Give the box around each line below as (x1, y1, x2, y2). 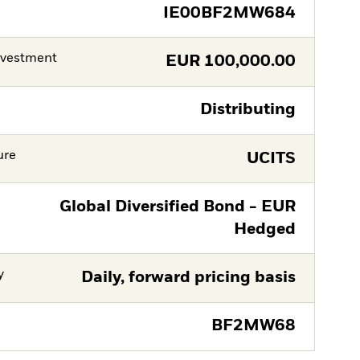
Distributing (199, 102, 296, 118)
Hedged (233, 221, 296, 237)
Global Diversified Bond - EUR (59, 198, 296, 215)
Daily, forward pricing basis (80, 270, 296, 286)
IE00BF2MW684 (162, 5, 296, 21)
